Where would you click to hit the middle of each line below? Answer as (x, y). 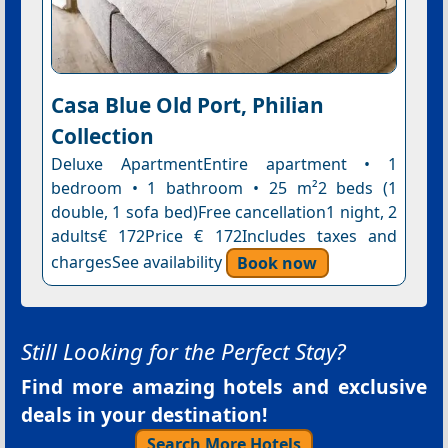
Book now (277, 262)
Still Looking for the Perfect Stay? (183, 352)
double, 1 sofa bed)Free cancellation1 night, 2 (224, 212)
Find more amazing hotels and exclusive (224, 387)
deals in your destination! (144, 415)
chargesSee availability (138, 262)
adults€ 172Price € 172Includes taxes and (224, 236)
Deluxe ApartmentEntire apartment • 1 (224, 164)
